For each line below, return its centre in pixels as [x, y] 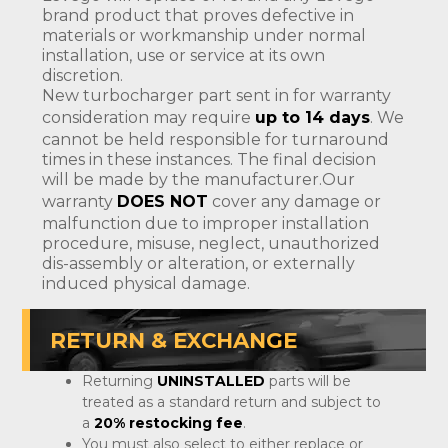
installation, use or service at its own [183, 56]
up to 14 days [312, 118]
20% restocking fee [168, 423]
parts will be [308, 381]
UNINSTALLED [211, 381]
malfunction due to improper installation [205, 224]
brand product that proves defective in [198, 16]
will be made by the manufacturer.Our [198, 180]
